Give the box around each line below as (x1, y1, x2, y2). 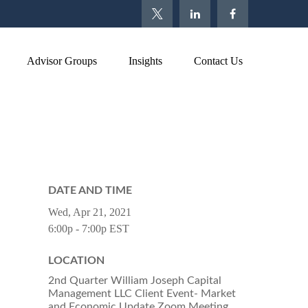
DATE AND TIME (48, 184, 132, 196)
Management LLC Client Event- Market (48, 287, 236, 299)
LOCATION (48, 254, 104, 266)
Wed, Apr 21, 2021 (48, 206, 131, 218)
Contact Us (194, 55, 243, 67)
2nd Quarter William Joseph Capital (48, 274, 221, 286)
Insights (129, 55, 162, 67)
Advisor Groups (27, 55, 97, 67)
